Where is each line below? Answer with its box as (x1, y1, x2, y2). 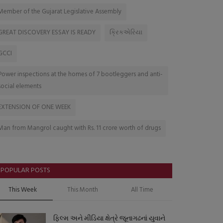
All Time (131, 185, 154, 196)
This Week (8, 185, 37, 196)
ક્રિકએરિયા (110, 27, 142, 38)
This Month (67, 185, 98, 196)
